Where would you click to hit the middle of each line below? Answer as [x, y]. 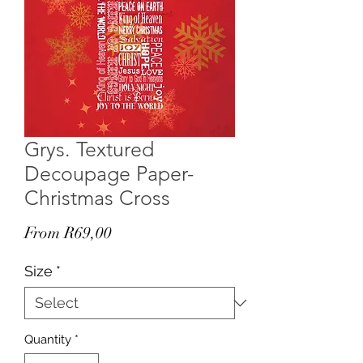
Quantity [48, 339]
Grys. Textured [89, 149]
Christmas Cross [97, 197]
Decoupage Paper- [109, 173]
